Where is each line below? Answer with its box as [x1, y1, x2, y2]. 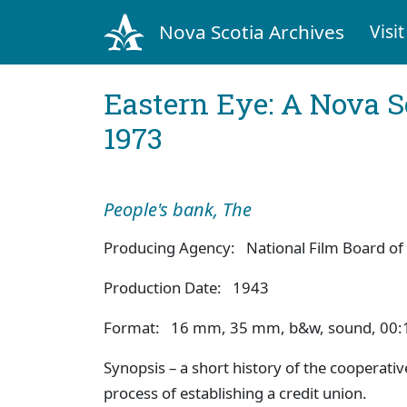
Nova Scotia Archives [158, 18, 344, 45]
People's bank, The [104, 196, 256, 222]
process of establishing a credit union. [104, 382, 367, 403]
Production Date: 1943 [104, 276, 269, 298]
